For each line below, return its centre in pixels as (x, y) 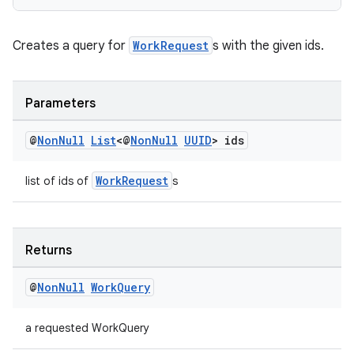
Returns (49, 250)
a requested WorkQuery (87, 328)
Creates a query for (71, 46)
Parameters (60, 104)
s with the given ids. (268, 46)
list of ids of (58, 181)
